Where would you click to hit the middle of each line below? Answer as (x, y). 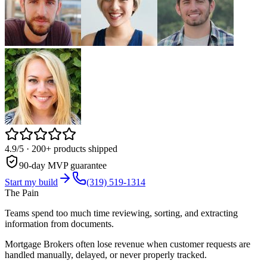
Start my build (31, 182)
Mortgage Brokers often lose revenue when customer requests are (128, 244)
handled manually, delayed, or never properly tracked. (106, 254)
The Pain (22, 193)
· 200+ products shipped (71, 148)
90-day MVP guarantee (63, 165)
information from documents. (59, 223)
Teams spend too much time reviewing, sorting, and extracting (121, 213)
